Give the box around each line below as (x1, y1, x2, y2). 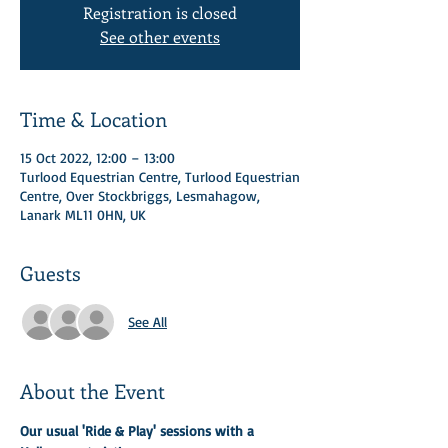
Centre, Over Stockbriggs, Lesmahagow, (20, 186, 260, 204)
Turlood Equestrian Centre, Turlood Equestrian (20, 167, 300, 185)
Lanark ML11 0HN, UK (20, 205, 146, 223)
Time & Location (20, 104, 167, 132)
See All (128, 313, 167, 331)
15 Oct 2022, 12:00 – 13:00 (20, 148, 175, 166)
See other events (100, 25, 220, 47)
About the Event (20, 376, 165, 404)
